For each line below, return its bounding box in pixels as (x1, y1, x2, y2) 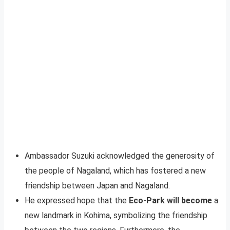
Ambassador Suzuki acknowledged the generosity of (25, 150, 215, 161)
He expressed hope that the (25, 195, 129, 205)
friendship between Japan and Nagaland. (25, 180, 170, 190)
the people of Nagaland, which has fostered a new (25, 165, 206, 176)
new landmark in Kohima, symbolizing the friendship (25, 210, 207, 220)
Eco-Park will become (129, 195, 212, 205)
